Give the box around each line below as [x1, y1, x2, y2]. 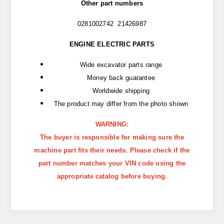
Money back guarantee [87, 74, 155, 82]
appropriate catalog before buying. [56, 172, 167, 180]
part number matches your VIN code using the [38, 159, 186, 167]
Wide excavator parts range [79, 61, 162, 69]
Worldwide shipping [92, 87, 150, 95]
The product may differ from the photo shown [53, 100, 188, 108]
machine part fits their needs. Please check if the [34, 146, 190, 154]
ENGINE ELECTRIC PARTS [69, 40, 155, 48]
